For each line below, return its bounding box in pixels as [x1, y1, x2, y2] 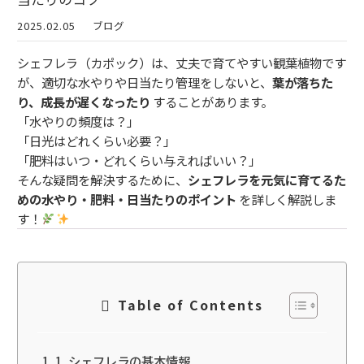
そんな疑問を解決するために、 [17, 170, 188, 188]
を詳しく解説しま [236, 189, 336, 208]
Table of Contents [118, 294, 263, 314]
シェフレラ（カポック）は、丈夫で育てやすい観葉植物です [17, 53, 346, 71]
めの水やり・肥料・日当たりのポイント [17, 189, 236, 208]
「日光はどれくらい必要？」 [17, 131, 175, 149]
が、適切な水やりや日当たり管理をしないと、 [17, 72, 272, 91]
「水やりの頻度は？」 [17, 111, 139, 130]
